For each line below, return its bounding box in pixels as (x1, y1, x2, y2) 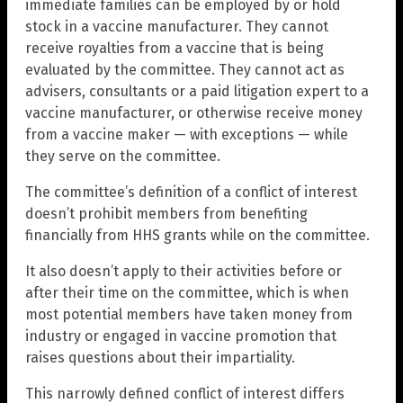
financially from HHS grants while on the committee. (25, 227, 370, 245)
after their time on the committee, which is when (25, 284, 349, 302)
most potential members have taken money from (25, 306, 353, 324)
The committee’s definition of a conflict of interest (25, 184, 357, 201)
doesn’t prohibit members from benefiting (25, 205, 308, 223)
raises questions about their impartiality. (25, 349, 295, 367)
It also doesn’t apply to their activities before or (25, 263, 342, 281)
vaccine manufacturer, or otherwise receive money (25, 104, 363, 122)
